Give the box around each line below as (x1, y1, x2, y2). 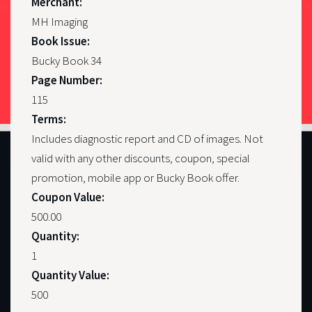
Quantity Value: (31, 267, 111, 283)
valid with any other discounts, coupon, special (31, 150, 250, 166)
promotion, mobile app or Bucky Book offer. (31, 170, 240, 186)
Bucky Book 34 (31, 53, 102, 69)
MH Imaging (31, 14, 88, 30)
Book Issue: (31, 33, 92, 49)
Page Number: (31, 72, 104, 88)
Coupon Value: (31, 189, 107, 205)
